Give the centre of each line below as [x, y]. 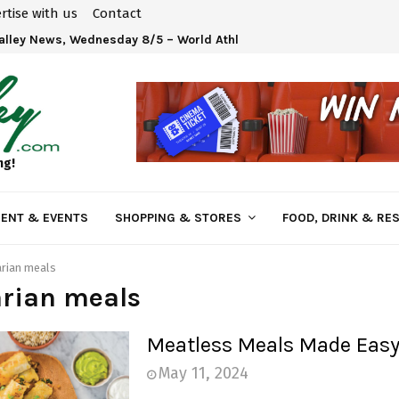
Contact [117, 13]
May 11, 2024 [203, 373]
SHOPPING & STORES [178, 217]
